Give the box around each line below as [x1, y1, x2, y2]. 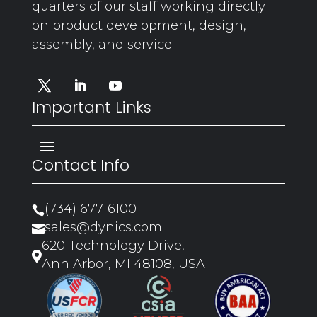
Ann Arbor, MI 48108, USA [41, 255, 205, 272]
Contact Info [31, 154, 129, 176]
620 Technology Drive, [41, 237, 185, 253]
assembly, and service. [31, 36, 174, 52]
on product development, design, [31, 17, 246, 33]
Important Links [31, 96, 151, 118]
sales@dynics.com [44, 219, 162, 235]
